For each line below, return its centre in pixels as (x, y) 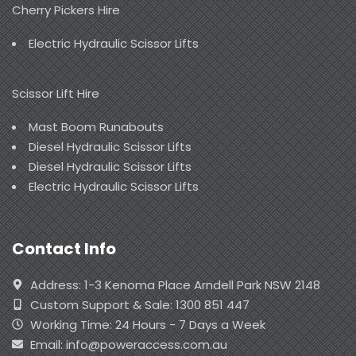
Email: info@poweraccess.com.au (128, 344)
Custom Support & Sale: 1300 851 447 (139, 304)
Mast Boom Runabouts (96, 127)
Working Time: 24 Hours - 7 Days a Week (147, 324)
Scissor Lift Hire (56, 94)
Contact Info (64, 248)
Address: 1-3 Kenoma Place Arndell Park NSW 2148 (175, 284)
